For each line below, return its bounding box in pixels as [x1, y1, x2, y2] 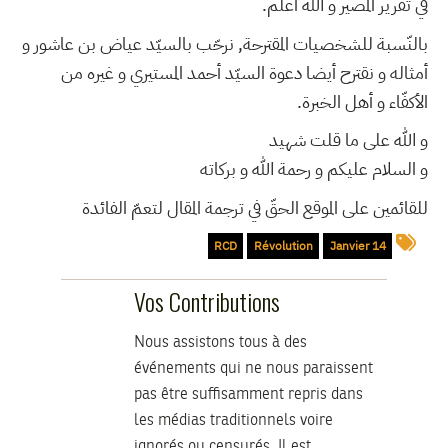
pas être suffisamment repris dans [133, 386, 363, 403]
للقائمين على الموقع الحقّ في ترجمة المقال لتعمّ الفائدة [82, 194, 428, 222]
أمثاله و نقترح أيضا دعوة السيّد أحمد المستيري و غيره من [61, 58, 428, 86]
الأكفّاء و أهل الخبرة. [297, 87, 428, 115]
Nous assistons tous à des [133, 334, 307, 351]
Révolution [253, 236, 313, 255]
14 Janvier [371, 236, 386, 255]
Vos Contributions [133, 282, 280, 319]
